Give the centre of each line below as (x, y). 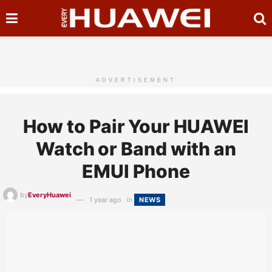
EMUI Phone (136, 171)
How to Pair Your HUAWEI (136, 126)
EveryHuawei (49, 195)
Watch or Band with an (136, 149)
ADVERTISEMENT (136, 80)
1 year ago (105, 200)
